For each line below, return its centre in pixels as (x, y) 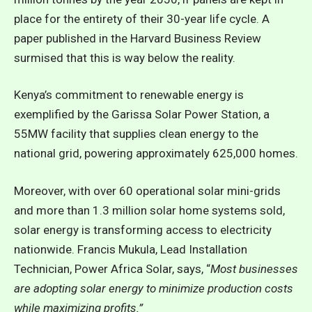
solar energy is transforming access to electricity (143, 229)
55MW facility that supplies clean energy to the (136, 134)
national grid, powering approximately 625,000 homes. (156, 153)
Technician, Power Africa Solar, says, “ (112, 268)
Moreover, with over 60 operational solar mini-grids (147, 190)
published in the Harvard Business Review (152, 38)
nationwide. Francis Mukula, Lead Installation (131, 249)
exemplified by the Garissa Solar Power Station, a (142, 114)
